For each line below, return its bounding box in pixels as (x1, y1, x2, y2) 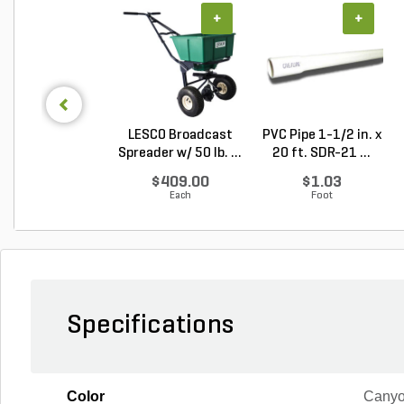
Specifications (67, 311, 234, 340)
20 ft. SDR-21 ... (272, 145, 371, 161)
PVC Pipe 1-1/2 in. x (262, 127, 381, 142)
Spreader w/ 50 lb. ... (118, 145, 242, 161)
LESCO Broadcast (127, 127, 233, 142)
